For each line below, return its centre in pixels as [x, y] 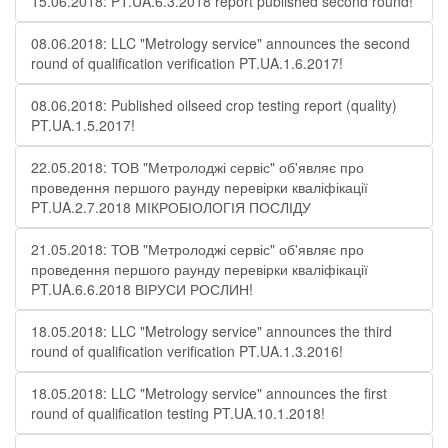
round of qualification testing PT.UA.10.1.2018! [178, 413]
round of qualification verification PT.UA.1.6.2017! [187, 63]
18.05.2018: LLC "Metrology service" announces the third [211, 331]
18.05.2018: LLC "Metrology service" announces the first [209, 393]
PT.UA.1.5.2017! [83, 125]
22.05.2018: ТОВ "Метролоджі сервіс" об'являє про [197, 167]
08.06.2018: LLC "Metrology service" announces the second [220, 43]
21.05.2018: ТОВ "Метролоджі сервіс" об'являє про [197, 249]
